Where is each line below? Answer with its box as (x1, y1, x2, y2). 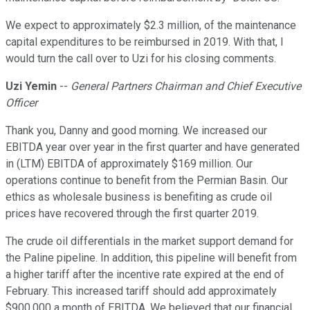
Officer (6, 96, 37, 110)
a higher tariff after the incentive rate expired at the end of (6, 268, 284, 282)
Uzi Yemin (6, 80, 57, 93)
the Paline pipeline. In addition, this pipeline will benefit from (6, 251, 297, 265)
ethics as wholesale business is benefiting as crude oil (6, 190, 272, 204)
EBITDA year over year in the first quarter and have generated (6, 140, 300, 154)
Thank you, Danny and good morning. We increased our (6, 124, 267, 138)
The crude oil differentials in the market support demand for (6, 235, 293, 248)
